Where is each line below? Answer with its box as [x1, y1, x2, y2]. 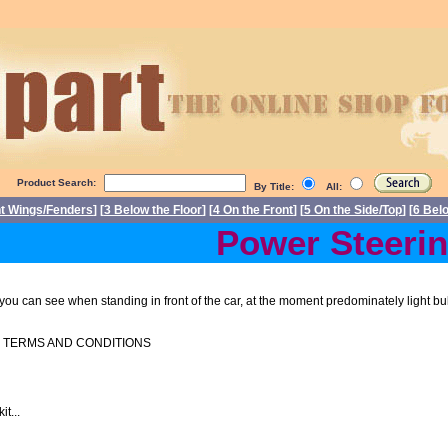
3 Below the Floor [104, 203, 202, 217]
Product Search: [16, 177, 96, 188]
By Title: [253, 181, 297, 192]
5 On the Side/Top [304, 203, 402, 217]
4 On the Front [213, 203, 293, 217]
